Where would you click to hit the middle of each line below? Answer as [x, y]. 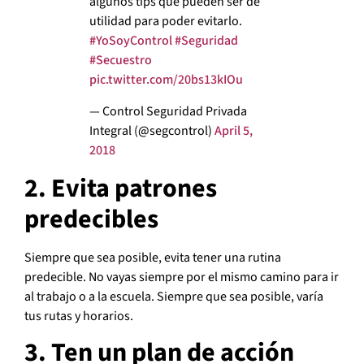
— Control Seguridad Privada [168, 111]
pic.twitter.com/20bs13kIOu [166, 80]
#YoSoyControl [131, 41]
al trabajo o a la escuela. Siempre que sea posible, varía [174, 296]
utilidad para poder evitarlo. [166, 22]
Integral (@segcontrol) [152, 130]
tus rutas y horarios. [79, 316]
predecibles [91, 219]
